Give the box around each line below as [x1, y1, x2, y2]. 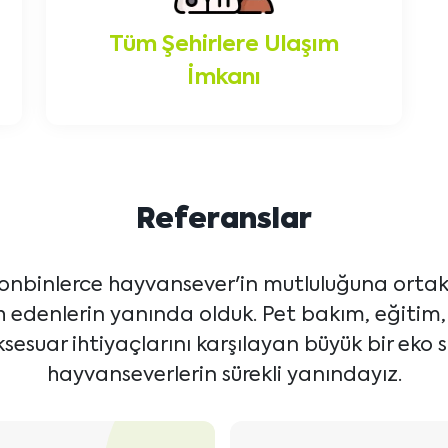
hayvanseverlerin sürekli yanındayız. [46, 366, 402, 387]
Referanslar [136, 206, 312, 235]
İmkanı [187, 67, 261, 90]
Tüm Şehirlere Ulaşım [109, 34, 339, 57]
